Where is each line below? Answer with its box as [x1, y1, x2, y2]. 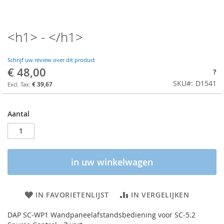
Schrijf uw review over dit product [7, 56, 95, 64]
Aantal [7, 108, 29, 118]
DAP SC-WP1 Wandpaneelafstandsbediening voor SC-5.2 [7, 209, 195, 219]
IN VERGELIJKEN [130, 189, 189, 199]
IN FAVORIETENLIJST [35, 189, 109, 199]
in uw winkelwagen [71, 155, 153, 168]
